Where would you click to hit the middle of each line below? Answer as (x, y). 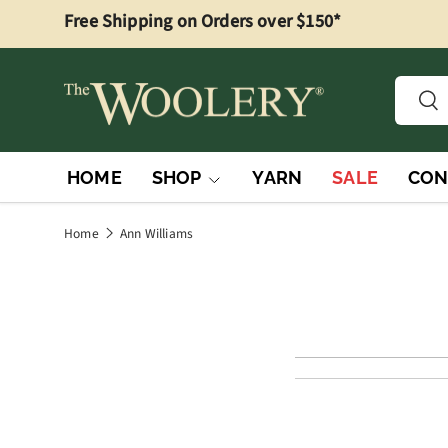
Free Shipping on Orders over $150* (203, 21)
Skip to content (141, 38)
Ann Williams (156, 233)
